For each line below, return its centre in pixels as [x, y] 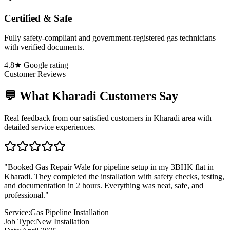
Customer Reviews [35, 74]
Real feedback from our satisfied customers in [79, 118]
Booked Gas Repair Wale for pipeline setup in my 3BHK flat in [111, 167]
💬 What [28, 96]
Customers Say [137, 96]
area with [196, 118]
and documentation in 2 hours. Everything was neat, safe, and [104, 186]
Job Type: [20, 222]
